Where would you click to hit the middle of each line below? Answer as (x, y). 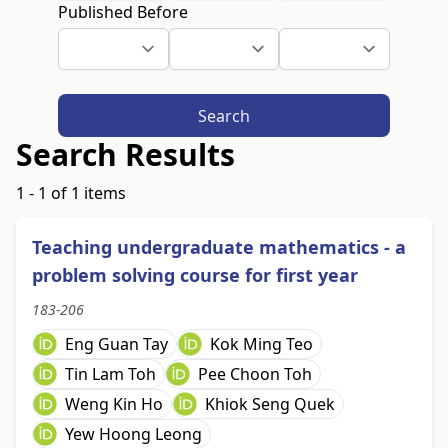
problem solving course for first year (195, 275)
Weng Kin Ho (114, 404)
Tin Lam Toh (110, 374)
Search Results (125, 155)
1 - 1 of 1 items (71, 193)
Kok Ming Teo (261, 344)
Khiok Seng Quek (270, 404)
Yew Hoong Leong (133, 434)
